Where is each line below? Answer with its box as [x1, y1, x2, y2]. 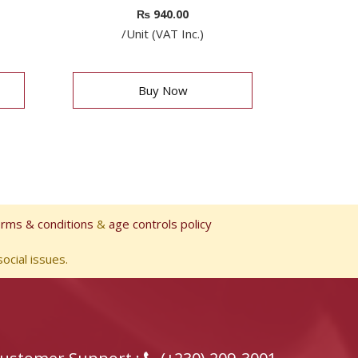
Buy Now [137, 82, 188, 99]
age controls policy [109, 216, 212, 233]
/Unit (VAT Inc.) [121, 26, 204, 42]
